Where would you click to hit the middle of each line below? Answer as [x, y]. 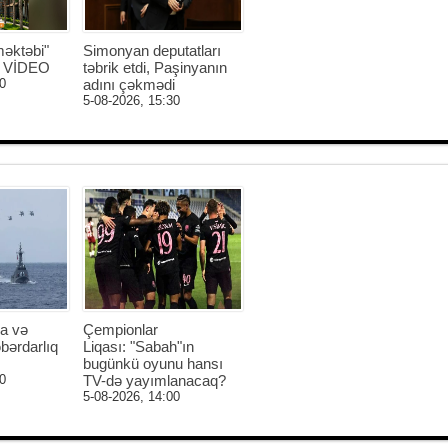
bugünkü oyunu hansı [152, 363]
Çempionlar [120, 329]
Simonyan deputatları [151, 50]
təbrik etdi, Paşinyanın [154, 67]
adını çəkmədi [128, 84]
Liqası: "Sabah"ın [138, 346]
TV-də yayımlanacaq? [154, 380]
